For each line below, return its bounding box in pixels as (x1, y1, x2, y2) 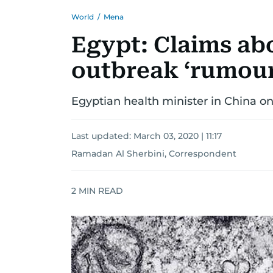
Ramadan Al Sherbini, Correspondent (71, 148, 236, 159)
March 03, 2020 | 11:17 (133, 130, 222, 141)
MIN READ (76, 185, 123, 196)
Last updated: (71, 130, 133, 141)
